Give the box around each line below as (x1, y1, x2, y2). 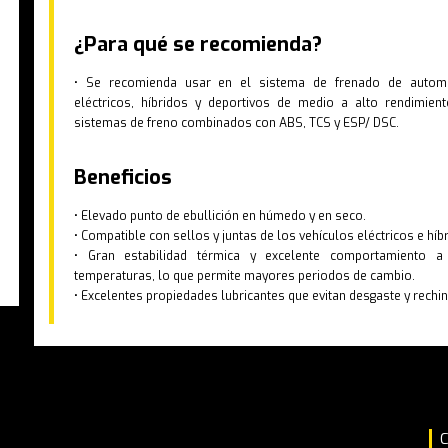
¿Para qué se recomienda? (74, 30, 322, 58)
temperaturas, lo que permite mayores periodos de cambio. (74, 267, 415, 284)
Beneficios (74, 163, 172, 191)
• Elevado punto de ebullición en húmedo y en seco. (74, 207, 366, 224)
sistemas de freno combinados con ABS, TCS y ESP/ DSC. (74, 114, 399, 131)
